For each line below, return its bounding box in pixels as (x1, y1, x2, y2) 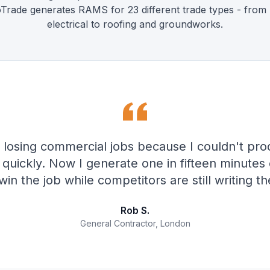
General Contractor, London (80, 218, 190, 229)
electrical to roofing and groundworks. (47, 18, 223, 31)
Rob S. (121, 204, 149, 217)
